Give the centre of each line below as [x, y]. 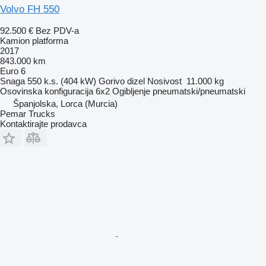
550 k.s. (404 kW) [62, 81]
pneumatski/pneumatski [199, 91]
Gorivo [112, 81]
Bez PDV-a [57, 30]
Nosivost [164, 81]
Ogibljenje [131, 91]
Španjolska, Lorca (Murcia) [65, 103]
